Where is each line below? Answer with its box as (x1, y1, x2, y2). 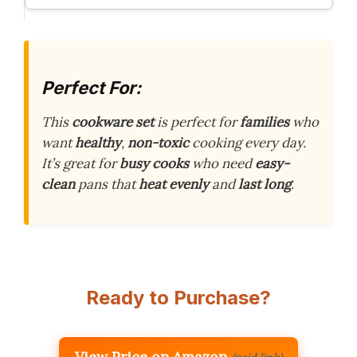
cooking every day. (189, 134, 306, 152)
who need (189, 155, 255, 173)
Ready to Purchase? (86, 285, 271, 309)
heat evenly (139, 175, 209, 194)
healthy (75, 134, 121, 152)
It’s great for (41, 155, 120, 173)
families (240, 113, 289, 131)
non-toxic (127, 134, 189, 152)
